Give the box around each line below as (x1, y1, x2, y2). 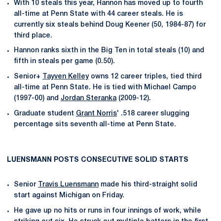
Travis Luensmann (38, 181, 99, 188)
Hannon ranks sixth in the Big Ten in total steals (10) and (14, 47, 204, 54)
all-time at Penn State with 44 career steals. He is (14, 10, 183, 17)
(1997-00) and (14, 95, 61, 102)
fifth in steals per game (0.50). (14, 58, 115, 65)
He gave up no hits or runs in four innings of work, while (14, 207, 201, 214)
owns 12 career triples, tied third (89, 74, 202, 80)
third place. (14, 32, 52, 39)
